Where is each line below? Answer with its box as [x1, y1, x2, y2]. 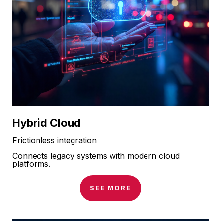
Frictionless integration [12, 135, 97, 146]
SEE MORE [89, 184, 132, 192]
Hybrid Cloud [12, 116, 81, 130]
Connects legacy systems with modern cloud [12, 151, 180, 161]
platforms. [12, 159, 50, 169]
